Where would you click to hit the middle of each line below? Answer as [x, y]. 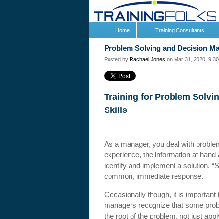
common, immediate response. [154, 176]
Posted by [117, 59]
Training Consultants [180, 30]
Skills [116, 110]
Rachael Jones [147, 59]
